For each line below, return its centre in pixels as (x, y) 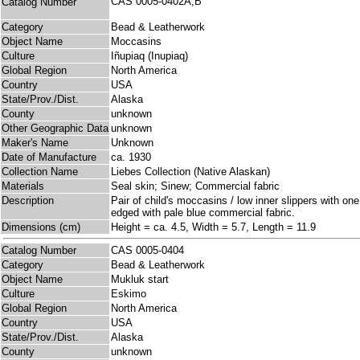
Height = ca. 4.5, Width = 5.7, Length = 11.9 (213, 227)
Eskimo (129, 294)
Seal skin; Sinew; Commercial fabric (195, 186)
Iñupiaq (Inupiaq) (149, 56)
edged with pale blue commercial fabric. (203, 213)
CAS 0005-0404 (151, 251)
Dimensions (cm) (41, 227)
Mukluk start (140, 280)
